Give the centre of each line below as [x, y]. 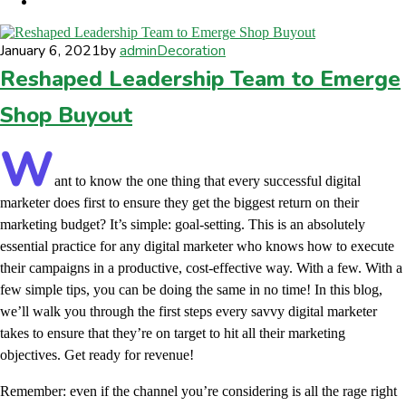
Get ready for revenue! [131, 354]
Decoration [191, 50]
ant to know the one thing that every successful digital [208, 180]
